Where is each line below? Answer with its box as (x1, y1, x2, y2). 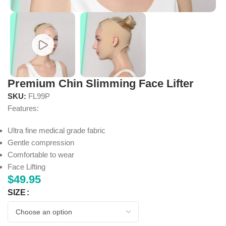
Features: (8, 104, 39, 113)
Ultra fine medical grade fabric (8, 126, 105, 135)
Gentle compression (8, 138, 74, 147)
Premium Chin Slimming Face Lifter (8, 77, 194, 90)
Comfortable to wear (8, 150, 74, 159)
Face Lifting (8, 162, 45, 172)
